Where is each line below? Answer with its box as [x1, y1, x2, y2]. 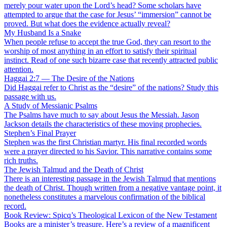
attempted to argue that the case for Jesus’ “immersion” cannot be [4, 10, 211, 19]
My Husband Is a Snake [4, 28, 81, 37]
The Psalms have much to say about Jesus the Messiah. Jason [4, 110, 199, 120]
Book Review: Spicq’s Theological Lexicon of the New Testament [4, 211, 217, 220]
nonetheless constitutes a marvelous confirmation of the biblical [4, 193, 205, 202]
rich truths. [4, 156, 38, 165]
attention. [4, 65, 33, 74]
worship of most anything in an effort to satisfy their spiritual [4, 47, 197, 56]
